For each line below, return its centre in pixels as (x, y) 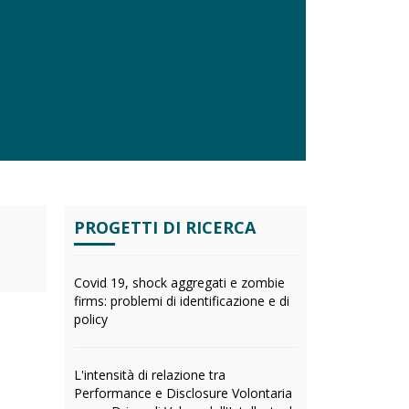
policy (91, 319)
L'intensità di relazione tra (150, 375)
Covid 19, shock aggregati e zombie (179, 283)
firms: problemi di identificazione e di (182, 301)
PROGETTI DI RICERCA (165, 227)
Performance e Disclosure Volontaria (183, 393)
